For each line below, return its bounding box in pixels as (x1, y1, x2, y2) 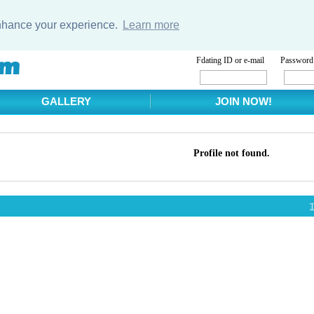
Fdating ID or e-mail (196, 55, 264, 65)
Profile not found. (193, 147, 270, 158)
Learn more (122, 18, 179, 31)
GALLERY (41, 95, 91, 108)
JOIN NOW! (215, 95, 272, 108)
